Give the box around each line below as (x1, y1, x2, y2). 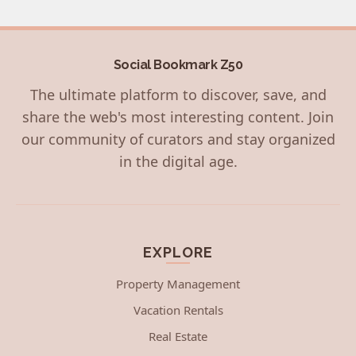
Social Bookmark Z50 (113, 56, 243, 72)
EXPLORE (143, 243, 213, 261)
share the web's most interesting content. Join (22, 106, 334, 126)
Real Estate (149, 327, 207, 344)
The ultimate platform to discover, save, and (29, 84, 327, 104)
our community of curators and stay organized (21, 129, 335, 149)
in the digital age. (118, 151, 238, 171)
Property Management (116, 275, 240, 292)
